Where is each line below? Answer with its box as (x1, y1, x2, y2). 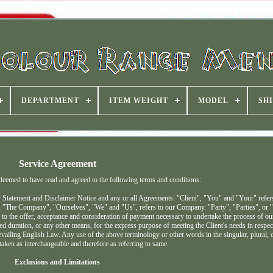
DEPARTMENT (21, 96, 79, 105)
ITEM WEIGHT (109, 96, 168, 105)
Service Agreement (18, 158, 96, 169)
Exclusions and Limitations (15, 258, 101, 267)
